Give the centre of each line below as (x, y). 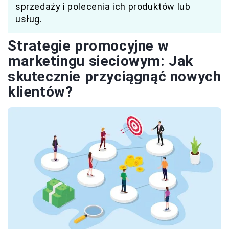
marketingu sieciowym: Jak (101, 61)
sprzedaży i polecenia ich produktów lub (103, 7)
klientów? (40, 92)
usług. (29, 19)
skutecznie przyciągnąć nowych (114, 77)
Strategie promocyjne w (88, 46)
